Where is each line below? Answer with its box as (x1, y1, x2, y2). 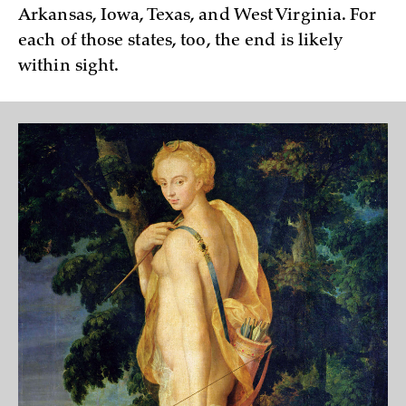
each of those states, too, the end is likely (18, 34, 343, 51)
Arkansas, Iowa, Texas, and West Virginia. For (18, 8, 377, 25)
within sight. (18, 59, 120, 76)
